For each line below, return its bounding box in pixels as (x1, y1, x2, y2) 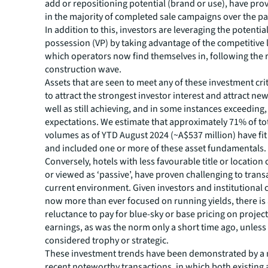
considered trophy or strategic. (45, 234, 169, 247)
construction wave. (45, 63, 122, 76)
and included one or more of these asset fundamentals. (45, 142, 267, 155)
